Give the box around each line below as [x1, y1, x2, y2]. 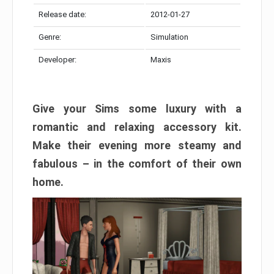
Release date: [39, 10, 86, 20]
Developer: [39, 55, 76, 65]
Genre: [39, 32, 61, 42]
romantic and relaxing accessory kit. [32, 120, 242, 134]
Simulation [150, 32, 188, 42]
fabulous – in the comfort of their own [32, 157, 242, 171]
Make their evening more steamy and [32, 139, 242, 152]
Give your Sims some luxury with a [32, 102, 242, 116]
